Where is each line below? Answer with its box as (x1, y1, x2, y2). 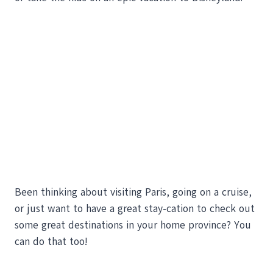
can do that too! (15, 234, 88, 249)
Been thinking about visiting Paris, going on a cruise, (15, 185, 252, 199)
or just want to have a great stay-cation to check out (15, 201, 255, 216)
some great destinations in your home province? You (15, 218, 251, 232)
